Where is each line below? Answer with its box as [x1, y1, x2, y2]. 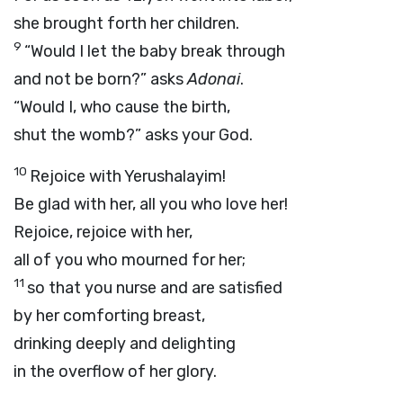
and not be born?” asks [13, 69, 187, 89]
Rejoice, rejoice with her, [13, 222, 193, 242]
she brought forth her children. [13, 13, 239, 33]
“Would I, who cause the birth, [13, 97, 230, 117]
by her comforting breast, [13, 306, 205, 326]
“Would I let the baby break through [24, 41, 285, 61]
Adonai [187, 69, 240, 89]
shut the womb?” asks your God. [13, 125, 253, 145]
